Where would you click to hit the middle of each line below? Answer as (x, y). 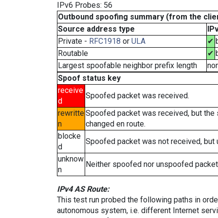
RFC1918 (105, 41)
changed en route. (116, 124)
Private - (73, 41)
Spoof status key (89, 78)
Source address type (96, 29)
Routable (73, 53)
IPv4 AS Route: (83, 189)
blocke (69, 136)
